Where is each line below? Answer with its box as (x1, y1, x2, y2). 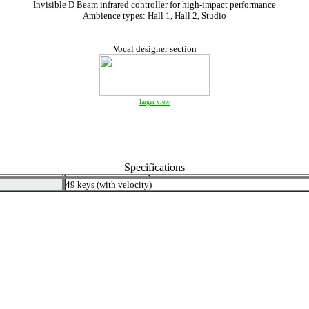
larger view (139, 98, 170, 106)
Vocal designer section (112, 43, 197, 54)
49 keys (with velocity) (66, 179, 152, 190)
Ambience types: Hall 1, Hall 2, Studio (83, 10, 226, 21)
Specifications (124, 161, 185, 173)
